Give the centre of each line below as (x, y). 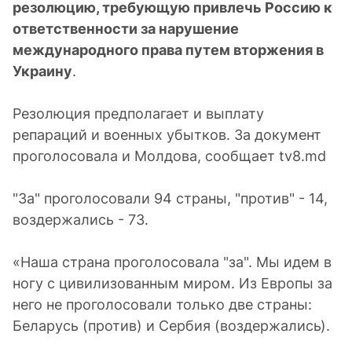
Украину (42, 71)
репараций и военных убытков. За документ (167, 135)
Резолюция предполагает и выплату (138, 114)
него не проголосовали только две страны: (162, 304)
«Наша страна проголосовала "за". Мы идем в (172, 262)
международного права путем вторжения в (168, 50)
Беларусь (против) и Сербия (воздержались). (171, 326)
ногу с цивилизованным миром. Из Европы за (172, 283)
